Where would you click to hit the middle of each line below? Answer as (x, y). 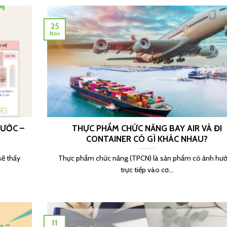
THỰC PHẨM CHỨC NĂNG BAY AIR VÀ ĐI (147, 128)
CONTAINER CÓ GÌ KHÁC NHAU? (147, 139)
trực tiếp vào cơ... (147, 170)
